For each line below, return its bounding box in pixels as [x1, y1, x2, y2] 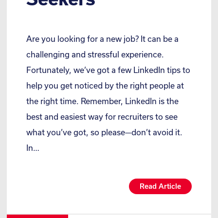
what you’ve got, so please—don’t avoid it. [26, 127, 182, 137]
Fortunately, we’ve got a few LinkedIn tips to [26, 65, 190, 74]
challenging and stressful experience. [26, 49, 164, 59]
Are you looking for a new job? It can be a [26, 34, 179, 43]
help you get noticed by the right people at [26, 80, 184, 90]
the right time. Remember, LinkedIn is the [26, 96, 179, 106]
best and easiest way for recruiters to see [26, 111, 178, 121]
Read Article [139, 182, 181, 190]
